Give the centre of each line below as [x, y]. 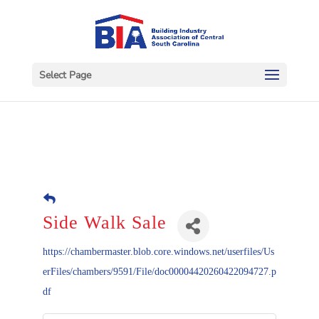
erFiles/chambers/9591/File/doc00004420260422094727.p [159, 272]
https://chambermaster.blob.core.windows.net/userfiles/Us [158, 252]
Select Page [65, 75]
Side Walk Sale [104, 223]
